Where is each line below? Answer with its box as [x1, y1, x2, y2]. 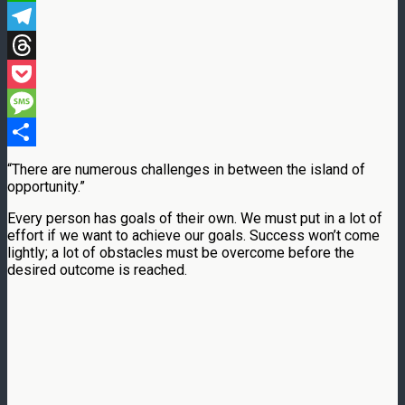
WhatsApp [7, 6, 72, 24]
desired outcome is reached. [7, 260, 187, 278]
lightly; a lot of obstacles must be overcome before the [7, 243, 354, 261]
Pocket [7, 93, 52, 111]
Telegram [7, 35, 66, 53]
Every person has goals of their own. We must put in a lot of [7, 209, 382, 227]
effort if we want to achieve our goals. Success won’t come [7, 226, 380, 244]
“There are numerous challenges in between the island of [7, 160, 365, 178]
